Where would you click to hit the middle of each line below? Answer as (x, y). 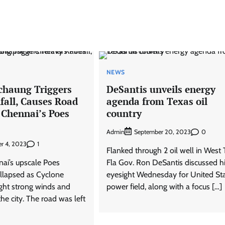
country (124, 113)
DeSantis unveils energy (161, 89)
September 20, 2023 (162, 132)
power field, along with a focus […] (164, 187)
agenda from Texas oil (157, 101)
